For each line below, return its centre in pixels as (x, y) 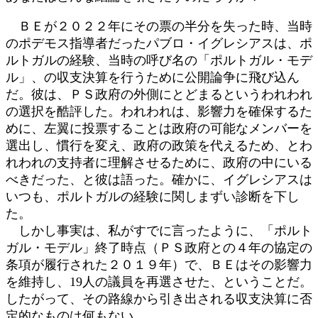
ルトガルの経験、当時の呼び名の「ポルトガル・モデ (159, 60)
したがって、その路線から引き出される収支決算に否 (159, 298)
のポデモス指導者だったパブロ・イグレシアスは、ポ (159, 43)
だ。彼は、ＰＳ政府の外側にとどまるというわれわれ (159, 94)
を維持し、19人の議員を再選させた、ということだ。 (159, 281)
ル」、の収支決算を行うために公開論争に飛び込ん (153, 77)
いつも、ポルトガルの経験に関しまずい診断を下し (153, 196)
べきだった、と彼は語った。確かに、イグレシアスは (159, 179)
